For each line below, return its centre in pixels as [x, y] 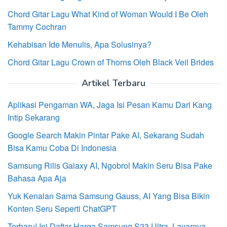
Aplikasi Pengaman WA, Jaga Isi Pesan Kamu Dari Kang [110, 104]
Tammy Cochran [37, 26]
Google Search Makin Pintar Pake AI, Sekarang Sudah [106, 135]
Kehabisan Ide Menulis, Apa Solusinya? [80, 44]
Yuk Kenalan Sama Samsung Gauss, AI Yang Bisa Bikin [109, 196]
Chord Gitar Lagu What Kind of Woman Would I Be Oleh [108, 14]
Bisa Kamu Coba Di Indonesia [62, 147]
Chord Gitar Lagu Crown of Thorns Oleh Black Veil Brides [111, 62]
